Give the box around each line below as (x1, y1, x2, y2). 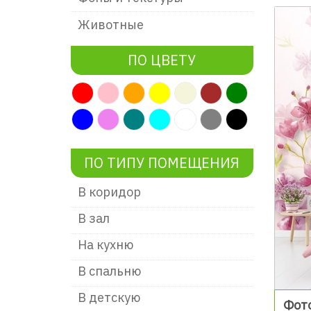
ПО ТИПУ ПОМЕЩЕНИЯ (84, 153, 240, 172)
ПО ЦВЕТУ (128, 51, 196, 69)
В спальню (78, 263, 141, 279)
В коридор (78, 184, 141, 200)
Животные (78, 17, 144, 33)
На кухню (78, 237, 133, 253)
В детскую (78, 289, 140, 305)
